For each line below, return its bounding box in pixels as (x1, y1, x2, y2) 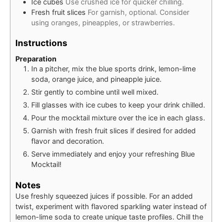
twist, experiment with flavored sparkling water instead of (15, 202, 207, 211)
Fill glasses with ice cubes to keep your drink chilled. (31, 100, 205, 109)
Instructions (15, 38, 67, 49)
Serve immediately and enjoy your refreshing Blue (31, 149, 195, 158)
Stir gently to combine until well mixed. (31, 87, 159, 96)
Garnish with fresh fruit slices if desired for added (31, 126, 196, 135)
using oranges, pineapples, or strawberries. (31, 18, 175, 27)
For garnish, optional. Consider (88, 7, 189, 16)
